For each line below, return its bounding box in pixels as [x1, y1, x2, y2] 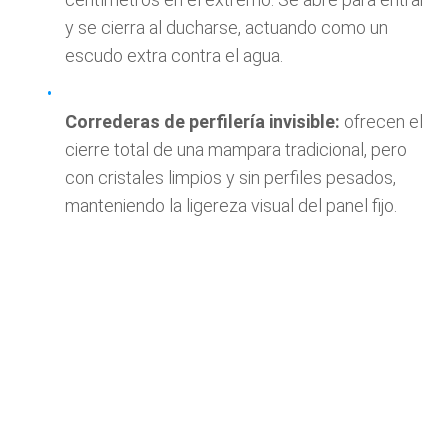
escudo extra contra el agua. [65, 45, 283, 66]
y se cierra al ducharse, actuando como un [65, 17, 388, 38]
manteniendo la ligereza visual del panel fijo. [65, 195, 397, 216]
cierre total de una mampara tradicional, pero [65, 139, 407, 160]
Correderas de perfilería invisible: [65, 111, 340, 132]
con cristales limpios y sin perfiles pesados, [65, 167, 396, 188]
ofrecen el [340, 111, 423, 132]
